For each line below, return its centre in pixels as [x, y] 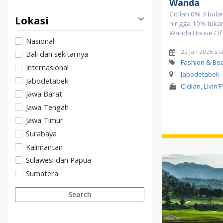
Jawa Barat [44, 94]
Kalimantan [44, 147]
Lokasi [32, 20]
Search [80, 195]
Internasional [47, 67]
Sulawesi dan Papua [58, 160]
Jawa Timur [45, 120]
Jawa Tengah [47, 107]
